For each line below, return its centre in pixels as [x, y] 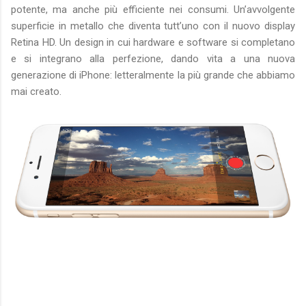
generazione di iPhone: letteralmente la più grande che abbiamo [153, 75]
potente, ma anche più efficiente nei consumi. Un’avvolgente [153, 9]
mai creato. [36, 91]
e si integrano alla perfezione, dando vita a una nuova [153, 58]
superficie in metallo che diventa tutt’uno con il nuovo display [153, 26]
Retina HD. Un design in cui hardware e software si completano [153, 42]
